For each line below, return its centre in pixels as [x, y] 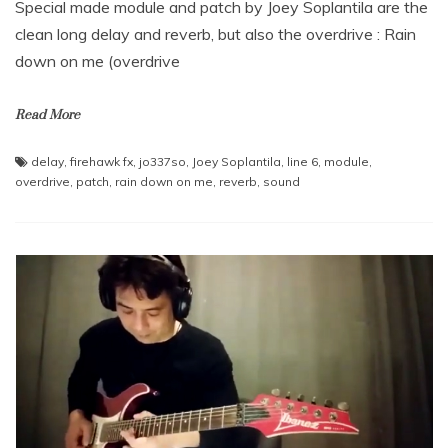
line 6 [302, 161]
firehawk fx [101, 161]
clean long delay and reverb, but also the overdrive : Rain [215, 33]
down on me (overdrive [97, 60]
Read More [47, 114]
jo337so [162, 161]
